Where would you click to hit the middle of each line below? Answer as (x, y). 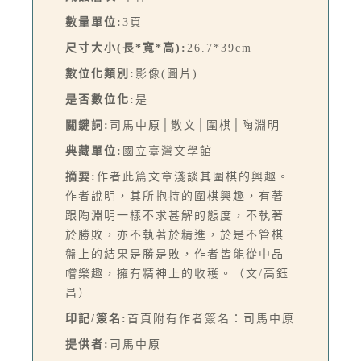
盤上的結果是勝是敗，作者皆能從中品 (175, 255)
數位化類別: (100, 74)
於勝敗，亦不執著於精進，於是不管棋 (175, 235)
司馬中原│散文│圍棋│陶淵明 (195, 126)
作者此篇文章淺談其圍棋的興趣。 (193, 177)
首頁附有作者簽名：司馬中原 (211, 319)
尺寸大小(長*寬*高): (126, 48)
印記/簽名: (96, 319)
